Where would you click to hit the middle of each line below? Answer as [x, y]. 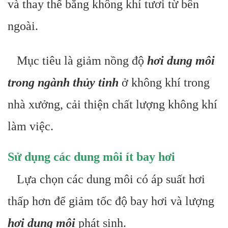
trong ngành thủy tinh [63, 82]
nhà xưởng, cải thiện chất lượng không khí [112, 104]
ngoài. [23, 26]
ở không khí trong [164, 82]
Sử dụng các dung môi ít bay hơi [91, 157]
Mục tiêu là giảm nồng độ [77, 61]
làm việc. [31, 126]
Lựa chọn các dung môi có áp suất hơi [106, 179]
